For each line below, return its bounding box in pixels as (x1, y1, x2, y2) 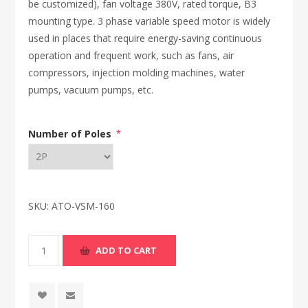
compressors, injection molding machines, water (28, 66, 245, 79)
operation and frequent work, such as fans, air (28, 49, 234, 62)
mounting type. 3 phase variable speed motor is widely (28, 14, 270, 27)
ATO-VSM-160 (52, 199, 115, 212)
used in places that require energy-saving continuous (28, 32, 262, 45)
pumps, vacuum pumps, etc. (28, 83, 153, 96)
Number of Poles (28, 126, 114, 140)
